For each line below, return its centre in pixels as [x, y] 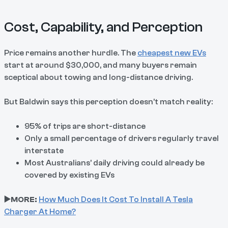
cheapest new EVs [172, 53]
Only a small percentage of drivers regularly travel [122, 138]
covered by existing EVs [69, 175]
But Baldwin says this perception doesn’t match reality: [108, 102]
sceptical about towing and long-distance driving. [98, 77]
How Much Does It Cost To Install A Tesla [116, 199]
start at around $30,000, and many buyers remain [101, 65]
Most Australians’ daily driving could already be [115, 163]
